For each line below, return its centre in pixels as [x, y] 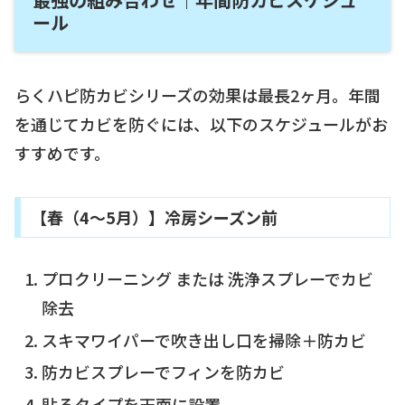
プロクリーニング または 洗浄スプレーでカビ [207, 279]
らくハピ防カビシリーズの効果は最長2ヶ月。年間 [198, 95]
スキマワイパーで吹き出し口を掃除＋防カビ [203, 339]
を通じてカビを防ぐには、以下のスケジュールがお [201, 124]
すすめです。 [62, 153]
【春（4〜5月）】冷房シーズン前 [154, 217]
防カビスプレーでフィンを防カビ [163, 372]
